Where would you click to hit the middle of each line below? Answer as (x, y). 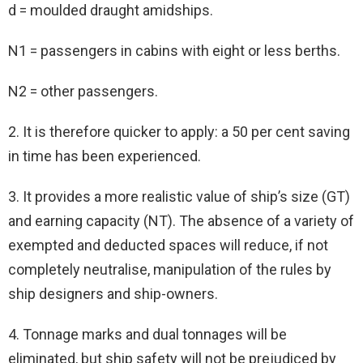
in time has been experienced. (105, 156)
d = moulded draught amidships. (111, 11)
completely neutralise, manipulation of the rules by (170, 270)
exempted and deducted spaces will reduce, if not (168, 246)
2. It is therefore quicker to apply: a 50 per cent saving (179, 132)
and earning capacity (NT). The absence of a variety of (181, 221)
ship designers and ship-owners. (113, 294)
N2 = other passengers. (83, 92)
